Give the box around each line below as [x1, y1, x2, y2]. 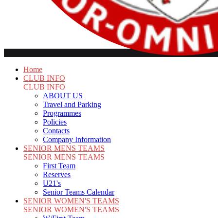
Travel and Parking [43, 100, 101, 109]
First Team [43, 162, 75, 170]
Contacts [43, 127, 70, 135]
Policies [43, 118, 67, 126]
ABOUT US [43, 91, 83, 100]
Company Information [43, 135, 111, 144]
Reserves [43, 170, 71, 179]
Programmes [43, 109, 81, 117]
